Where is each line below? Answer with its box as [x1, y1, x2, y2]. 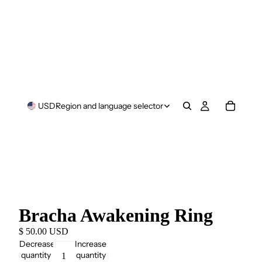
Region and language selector [55, 101, 163, 111]
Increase [75, 238, 107, 249]
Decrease [19, 238, 55, 249]
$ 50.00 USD [19, 226, 68, 236]
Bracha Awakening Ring [19, 205, 213, 226]
